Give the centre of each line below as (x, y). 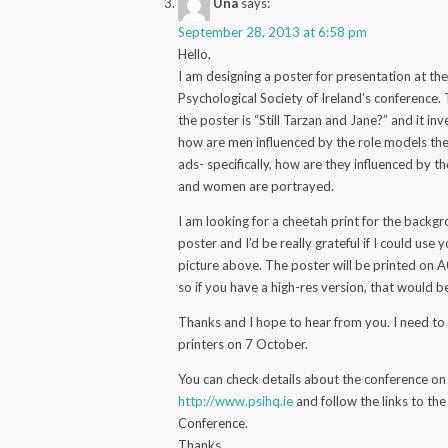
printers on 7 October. (243, 343)
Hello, (195, 53)
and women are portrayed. (256, 185)
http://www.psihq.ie (236, 400)
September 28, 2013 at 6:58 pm (273, 31)
